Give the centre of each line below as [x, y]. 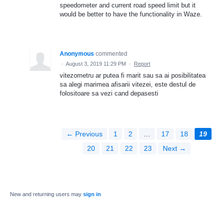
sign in [92, 194]
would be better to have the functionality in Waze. [131, 14]
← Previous [84, 134]
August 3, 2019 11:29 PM [96, 63]
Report [142, 63]
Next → [174, 148]
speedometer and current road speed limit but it [128, 5]
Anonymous [77, 54]
